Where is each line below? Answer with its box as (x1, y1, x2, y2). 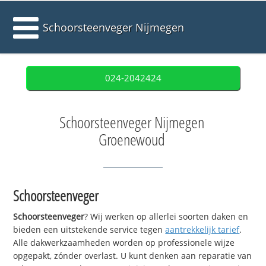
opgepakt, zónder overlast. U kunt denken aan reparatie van (13, 250, 252, 262)
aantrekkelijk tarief (165, 224, 240, 236)
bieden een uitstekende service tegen (13, 224, 166, 236)
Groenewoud (98, 129, 165, 150)
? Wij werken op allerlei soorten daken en (84, 211, 249, 223)
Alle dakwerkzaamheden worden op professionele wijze (13, 237, 235, 249)
